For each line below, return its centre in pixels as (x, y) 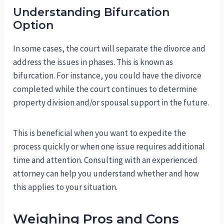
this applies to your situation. (65, 187)
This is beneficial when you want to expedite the (100, 133)
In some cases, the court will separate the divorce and (109, 49)
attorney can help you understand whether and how (106, 174)
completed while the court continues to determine (105, 89)
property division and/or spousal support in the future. (111, 103)
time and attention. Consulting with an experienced (105, 160)
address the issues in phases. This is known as (93, 62)
